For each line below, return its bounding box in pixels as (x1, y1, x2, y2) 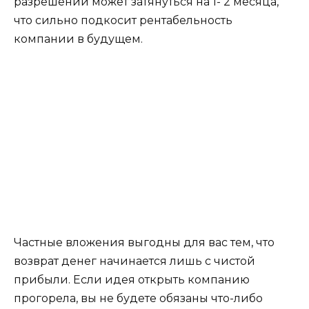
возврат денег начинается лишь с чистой (14, 254, 255, 268)
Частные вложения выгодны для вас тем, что (14, 235, 275, 249)
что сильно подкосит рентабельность (14, 13, 232, 27)
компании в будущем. (14, 32, 143, 46)
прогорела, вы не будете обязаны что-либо (14, 291, 263, 305)
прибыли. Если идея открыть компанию (14, 272, 250, 286)
